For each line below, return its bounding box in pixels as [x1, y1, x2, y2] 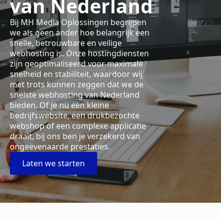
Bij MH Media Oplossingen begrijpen [10, 17, 147, 28]
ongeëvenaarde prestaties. [10, 141, 110, 152]
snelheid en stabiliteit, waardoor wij [10, 69, 143, 79]
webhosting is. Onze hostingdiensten [10, 48, 149, 59]
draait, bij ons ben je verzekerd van [10, 131, 140, 142]
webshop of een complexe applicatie [10, 120, 146, 131]
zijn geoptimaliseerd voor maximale [10, 58, 143, 69]
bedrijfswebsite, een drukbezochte [10, 110, 140, 121]
